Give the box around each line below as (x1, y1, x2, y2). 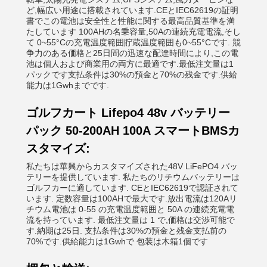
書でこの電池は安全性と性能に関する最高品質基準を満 (26, 16, 235, 26)
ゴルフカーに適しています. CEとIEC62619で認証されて (26, 183, 238, 193)
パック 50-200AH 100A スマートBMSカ (26, 124, 240, 137)
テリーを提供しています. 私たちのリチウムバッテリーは (26, 172, 240, 182)
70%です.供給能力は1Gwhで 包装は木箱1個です (26, 237, 208, 246)
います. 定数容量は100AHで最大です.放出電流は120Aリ (26, 194, 237, 203)
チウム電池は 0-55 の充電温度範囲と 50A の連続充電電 (26, 204, 234, 214)
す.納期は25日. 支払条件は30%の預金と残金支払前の (26, 226, 226, 235)
